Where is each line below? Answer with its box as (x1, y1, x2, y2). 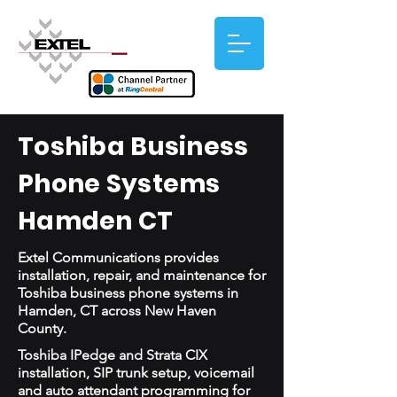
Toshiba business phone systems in (18, 284, 238, 301)
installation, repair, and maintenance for (18, 267, 266, 284)
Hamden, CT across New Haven (18, 302, 216, 319)
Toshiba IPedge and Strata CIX (18, 346, 207, 363)
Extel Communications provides (18, 249, 219, 266)
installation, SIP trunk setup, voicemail (18, 364, 254, 381)
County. (18, 320, 66, 337)
